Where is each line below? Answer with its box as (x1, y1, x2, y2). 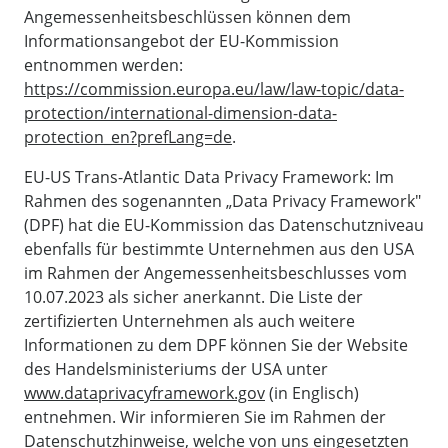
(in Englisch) (265, 381, 359, 404)
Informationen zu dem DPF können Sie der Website (24, 333, 408, 356)
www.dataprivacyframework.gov (24, 381, 265, 404)
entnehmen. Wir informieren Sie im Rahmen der (24, 405, 386, 428)
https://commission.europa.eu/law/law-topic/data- (24, 77, 404, 100)
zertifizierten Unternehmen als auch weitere (24, 309, 355, 332)
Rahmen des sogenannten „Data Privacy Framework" (24, 189, 421, 212)
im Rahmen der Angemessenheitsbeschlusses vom (24, 261, 407, 284)
